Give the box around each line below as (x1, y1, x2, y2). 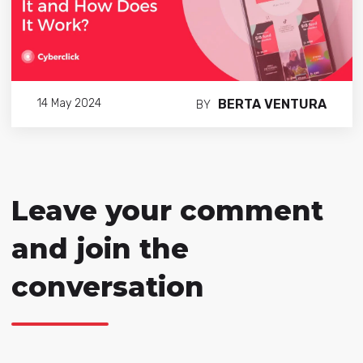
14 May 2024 (36, 96, 101, 111)
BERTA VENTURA (217, 96, 327, 112)
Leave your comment (11, 193, 323, 228)
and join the (11, 231, 189, 266)
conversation (11, 269, 204, 304)
